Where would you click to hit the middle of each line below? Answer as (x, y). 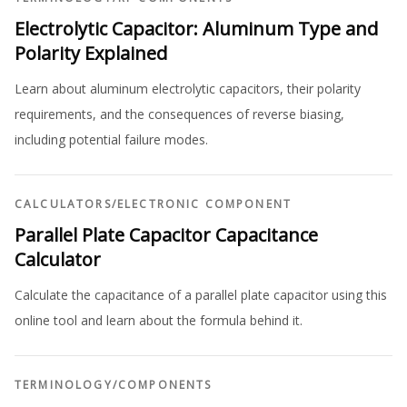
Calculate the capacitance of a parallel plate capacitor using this (201, 295)
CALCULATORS (63, 204)
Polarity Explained (91, 53)
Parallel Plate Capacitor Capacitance (166, 235)
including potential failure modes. (111, 139)
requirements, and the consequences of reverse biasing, (179, 114)
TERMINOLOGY (64, 385)
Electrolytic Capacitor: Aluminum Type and (196, 29)
